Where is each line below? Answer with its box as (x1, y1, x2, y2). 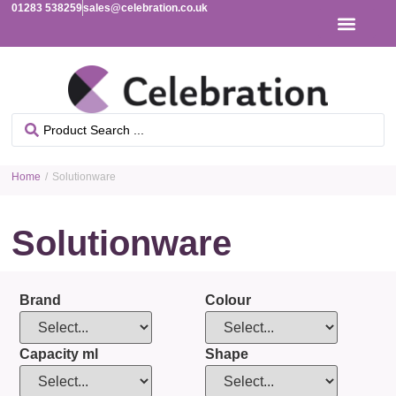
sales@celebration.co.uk (83, 2, 209, 14)
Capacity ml (19, 346, 98, 362)
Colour (205, 293, 252, 308)
